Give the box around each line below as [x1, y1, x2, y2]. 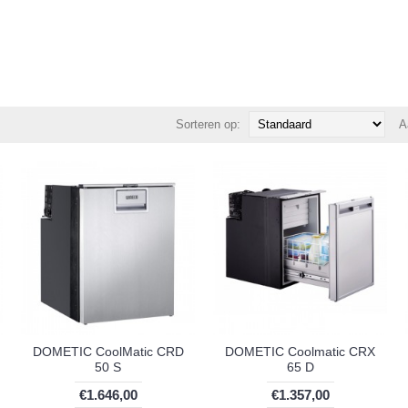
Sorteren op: [176, 117, 240, 131]
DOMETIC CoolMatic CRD [32, 343, 184, 359]
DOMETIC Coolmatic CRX [225, 343, 375, 359]
